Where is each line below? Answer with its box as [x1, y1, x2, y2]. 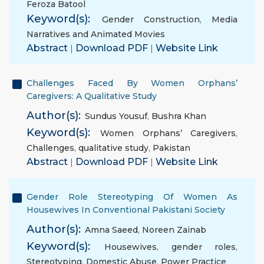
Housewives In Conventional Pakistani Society [27, 204, 225, 215]
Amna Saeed [85, 225, 138, 235]
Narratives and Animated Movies [27, 29, 165, 39]
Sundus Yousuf [85, 111, 147, 121]
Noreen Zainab [142, 225, 206, 235]
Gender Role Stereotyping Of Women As [27, 192, 237, 202]
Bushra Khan [151, 111, 206, 121]
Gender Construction [102, 14, 200, 25]
